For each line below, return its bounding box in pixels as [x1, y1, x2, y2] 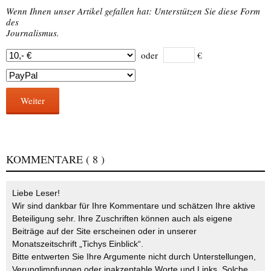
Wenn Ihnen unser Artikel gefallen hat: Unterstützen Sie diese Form [6, 5, 260, 18]
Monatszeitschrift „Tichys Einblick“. [12, 239, 143, 249]
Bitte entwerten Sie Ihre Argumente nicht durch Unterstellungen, [12, 252, 256, 262]
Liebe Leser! [12, 188, 60, 198]
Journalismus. [6, 27, 59, 39]
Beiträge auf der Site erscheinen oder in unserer [12, 226, 197, 237]
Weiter [21, 94, 45, 107]
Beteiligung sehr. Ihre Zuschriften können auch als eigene [12, 214, 232, 224]
